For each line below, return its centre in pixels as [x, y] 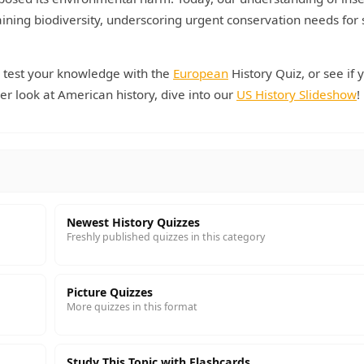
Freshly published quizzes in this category [166, 237]
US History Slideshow [297, 94]
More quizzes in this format [132, 307]
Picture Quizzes [110, 292]
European [201, 73]
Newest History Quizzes [133, 222]
